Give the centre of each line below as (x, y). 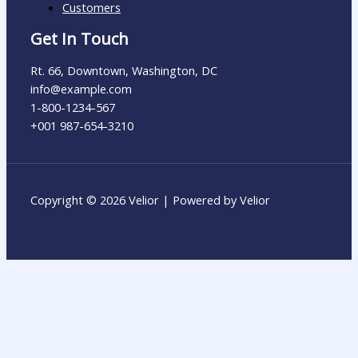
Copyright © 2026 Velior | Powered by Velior (150, 200)
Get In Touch (80, 39)
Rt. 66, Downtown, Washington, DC (124, 71)
